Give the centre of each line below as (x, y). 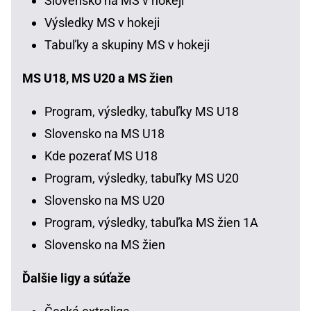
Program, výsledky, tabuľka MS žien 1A (151, 222)
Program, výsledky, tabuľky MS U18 (142, 111)
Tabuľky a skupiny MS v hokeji (127, 44)
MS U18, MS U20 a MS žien (98, 78)
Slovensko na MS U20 (104, 200)
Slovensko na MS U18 (104, 133)
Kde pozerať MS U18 (101, 155)
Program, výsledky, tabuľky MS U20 (142, 178)
